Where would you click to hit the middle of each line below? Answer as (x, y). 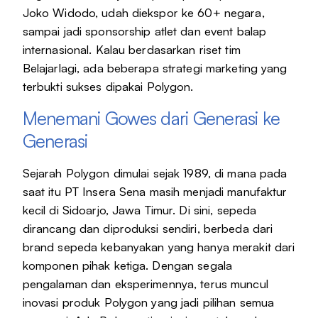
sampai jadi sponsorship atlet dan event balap (144, 31)
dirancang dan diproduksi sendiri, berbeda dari (148, 229)
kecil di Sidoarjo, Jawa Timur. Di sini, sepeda (139, 210)
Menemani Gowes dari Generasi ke (151, 119)
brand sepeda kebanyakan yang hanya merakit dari (159, 247)
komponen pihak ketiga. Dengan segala (127, 265)
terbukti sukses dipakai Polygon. (108, 87)
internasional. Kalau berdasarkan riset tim (131, 50)
